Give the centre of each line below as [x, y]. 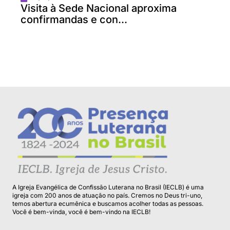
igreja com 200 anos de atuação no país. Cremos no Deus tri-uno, [107, 196]
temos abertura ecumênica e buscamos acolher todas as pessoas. [108, 204]
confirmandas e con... [74, 20]
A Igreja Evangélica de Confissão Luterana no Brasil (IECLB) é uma [108, 187]
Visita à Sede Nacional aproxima [99, 8]
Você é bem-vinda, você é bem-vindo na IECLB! [81, 212]
